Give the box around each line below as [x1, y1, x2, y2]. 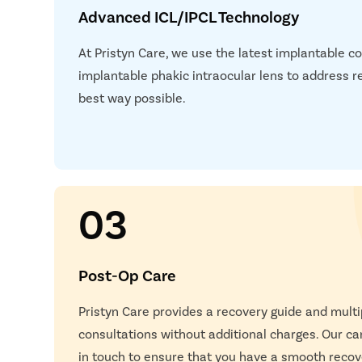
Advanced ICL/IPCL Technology [78, 6, 300, 26]
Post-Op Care [78, 264, 177, 284]
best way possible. [78, 89, 187, 105]
